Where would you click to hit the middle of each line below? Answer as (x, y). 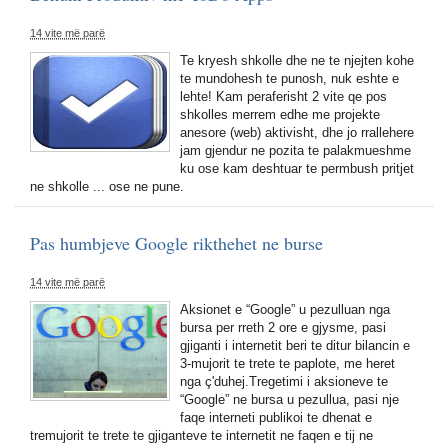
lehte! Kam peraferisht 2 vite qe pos (283, 96)
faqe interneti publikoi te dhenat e (276, 417)
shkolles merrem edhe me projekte (280, 114)
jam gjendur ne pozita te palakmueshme (295, 150)
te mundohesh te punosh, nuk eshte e (289, 78)
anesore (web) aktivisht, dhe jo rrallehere (297, 132)
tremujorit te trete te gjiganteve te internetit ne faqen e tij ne (201, 435)
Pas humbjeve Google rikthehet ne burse (176, 243)
